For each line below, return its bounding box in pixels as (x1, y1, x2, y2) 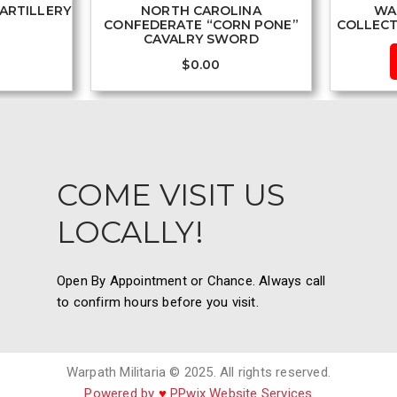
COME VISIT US (56, 175, 285, 213)
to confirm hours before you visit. (56, 294, 259, 311)
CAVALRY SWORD (144, 30, 259, 47)
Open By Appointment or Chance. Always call (56, 273, 326, 290)
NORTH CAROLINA (141, 2, 261, 19)
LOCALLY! (56, 213, 204, 250)
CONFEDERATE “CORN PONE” (104, 16, 299, 33)
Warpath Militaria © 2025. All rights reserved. (66, 364, 331, 381)
